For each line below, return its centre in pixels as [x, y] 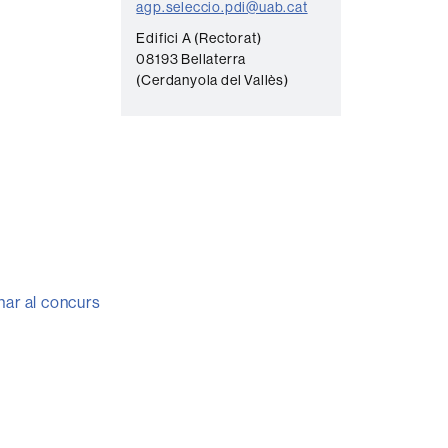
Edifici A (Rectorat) [199, 38]
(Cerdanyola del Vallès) [212, 80]
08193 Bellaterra [191, 59]
